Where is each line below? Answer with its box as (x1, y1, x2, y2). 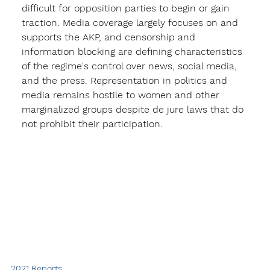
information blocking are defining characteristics (21, 45, 245, 57)
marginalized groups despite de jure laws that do (21, 103, 246, 115)
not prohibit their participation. (21, 118, 166, 130)
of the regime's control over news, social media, (21, 60, 240, 72)
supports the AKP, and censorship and (21, 31, 198, 43)
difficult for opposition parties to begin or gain (21, 2, 233, 14)
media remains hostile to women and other (21, 89, 222, 101)
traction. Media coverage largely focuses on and (21, 16, 241, 28)
